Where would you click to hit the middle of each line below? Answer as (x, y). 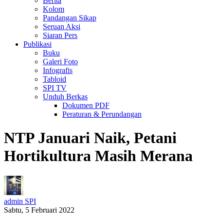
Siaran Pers (60, 35)
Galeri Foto (60, 62)
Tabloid (54, 79)
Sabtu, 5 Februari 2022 (39, 210)
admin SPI (20, 201)
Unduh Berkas (65, 97)
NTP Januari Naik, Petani (90, 138)
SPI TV (55, 88)
